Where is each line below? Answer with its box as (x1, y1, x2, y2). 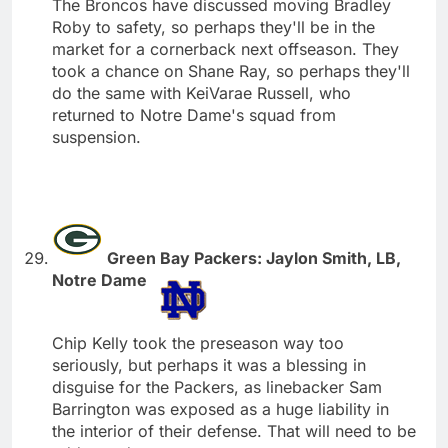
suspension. (52, 126, 141, 147)
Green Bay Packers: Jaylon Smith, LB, (107, 247, 401, 268)
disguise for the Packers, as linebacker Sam (52, 376, 382, 397)
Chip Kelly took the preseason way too (52, 332, 344, 353)
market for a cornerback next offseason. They (52, 38, 399, 59)
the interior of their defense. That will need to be (52, 420, 416, 441)
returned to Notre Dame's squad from (52, 104, 336, 125)
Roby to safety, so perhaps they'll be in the (52, 16, 375, 37)
